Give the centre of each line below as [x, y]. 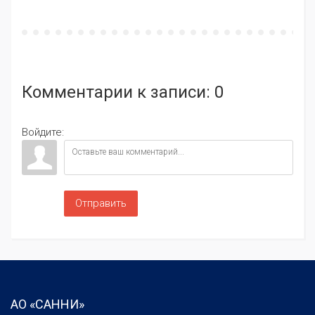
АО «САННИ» [47, 304]
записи [178, 92]
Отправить [101, 204]
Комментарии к [86, 92]
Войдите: [43, 133]
